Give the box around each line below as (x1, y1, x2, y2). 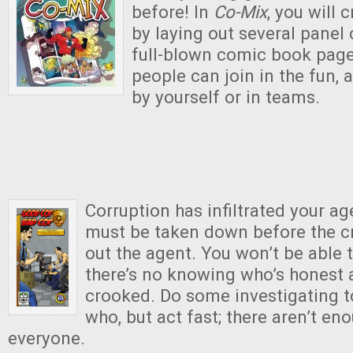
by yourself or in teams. (132, 87, 320, 108)
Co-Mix (214, 2, 267, 23)
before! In (132, 2, 214, 23)
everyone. (8, 327, 85, 348)
